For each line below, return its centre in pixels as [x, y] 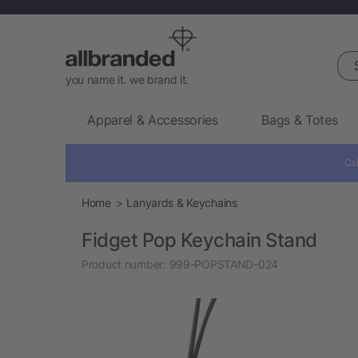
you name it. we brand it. [127, 79]
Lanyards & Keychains [182, 202]
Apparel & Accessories [153, 119]
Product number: [124, 264]
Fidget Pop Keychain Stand [199, 240]
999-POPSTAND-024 [222, 264]
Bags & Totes [300, 119]
